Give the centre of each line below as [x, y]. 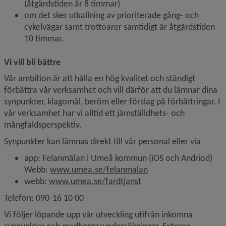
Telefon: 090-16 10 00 [44, 198]
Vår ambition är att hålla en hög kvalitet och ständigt [100, 78]
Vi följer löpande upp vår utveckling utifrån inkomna [98, 214]
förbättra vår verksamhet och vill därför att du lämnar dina [111, 90]
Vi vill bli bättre [32, 62]
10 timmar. [44, 38]
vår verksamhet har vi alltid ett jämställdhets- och [94, 113]
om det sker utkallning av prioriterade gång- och [111, 15]
